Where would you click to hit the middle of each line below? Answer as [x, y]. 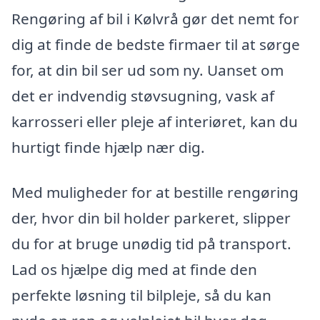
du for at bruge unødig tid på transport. [151, 244]
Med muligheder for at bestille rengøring [155, 192]
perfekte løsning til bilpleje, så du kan [141, 295]
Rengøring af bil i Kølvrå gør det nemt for [155, 18]
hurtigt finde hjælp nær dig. [108, 147]
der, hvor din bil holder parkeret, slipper [151, 218]
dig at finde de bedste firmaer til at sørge [156, 44]
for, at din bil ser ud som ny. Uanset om [147, 70]
